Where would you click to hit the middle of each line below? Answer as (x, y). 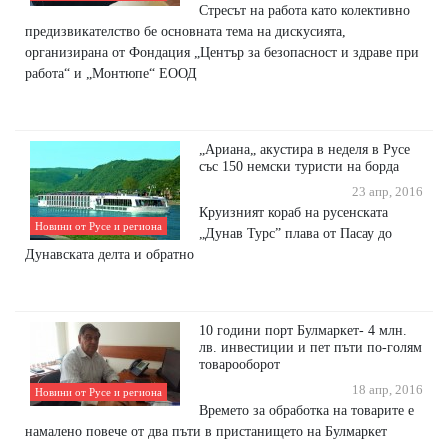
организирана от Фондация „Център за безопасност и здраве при (222, 52)
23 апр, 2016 (384, 192)
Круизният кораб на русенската (294, 212)
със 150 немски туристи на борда (299, 166)
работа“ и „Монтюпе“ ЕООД (111, 73)
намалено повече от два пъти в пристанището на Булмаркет (206, 431)
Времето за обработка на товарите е (307, 410)
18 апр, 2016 (384, 390)
